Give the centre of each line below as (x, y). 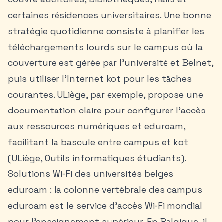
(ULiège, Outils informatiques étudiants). (97, 158)
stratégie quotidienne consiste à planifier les (106, 31)
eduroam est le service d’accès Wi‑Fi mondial (105, 205)
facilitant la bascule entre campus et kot (98, 142)
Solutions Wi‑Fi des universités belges (91, 174)
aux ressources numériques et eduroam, (97, 126)
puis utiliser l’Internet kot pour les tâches (100, 79)
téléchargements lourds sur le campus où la (105, 47)
